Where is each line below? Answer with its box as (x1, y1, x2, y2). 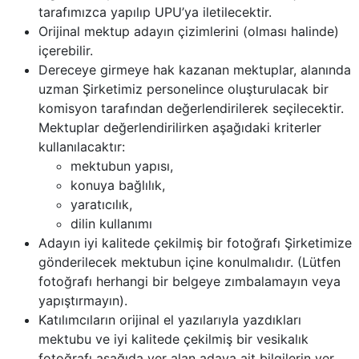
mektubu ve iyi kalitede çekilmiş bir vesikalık (38, 331, 309, 347)
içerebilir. (38, 42, 93, 58)
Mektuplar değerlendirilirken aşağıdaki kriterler (38, 119, 321, 135)
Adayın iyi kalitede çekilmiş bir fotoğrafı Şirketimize (38, 235, 352, 251)
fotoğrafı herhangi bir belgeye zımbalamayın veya (38, 273, 341, 289)
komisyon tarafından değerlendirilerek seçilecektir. (38, 100, 344, 116)
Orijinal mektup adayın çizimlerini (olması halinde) (38, 23, 339, 39)
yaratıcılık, (71, 196, 132, 212)
